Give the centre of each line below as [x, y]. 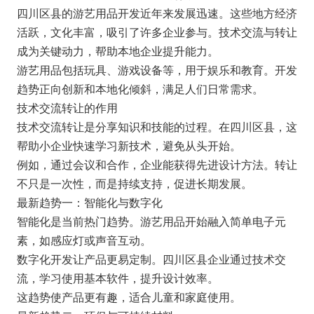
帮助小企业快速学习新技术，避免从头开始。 [129, 145]
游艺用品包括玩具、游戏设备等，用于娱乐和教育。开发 [157, 69]
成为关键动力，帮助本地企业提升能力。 [117, 50]
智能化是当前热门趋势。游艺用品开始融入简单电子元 [151, 220]
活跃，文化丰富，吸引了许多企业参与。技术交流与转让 [157, 31]
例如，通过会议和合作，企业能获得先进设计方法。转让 [157, 164]
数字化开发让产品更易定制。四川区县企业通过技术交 [151, 258]
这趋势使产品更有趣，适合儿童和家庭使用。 [129, 296]
